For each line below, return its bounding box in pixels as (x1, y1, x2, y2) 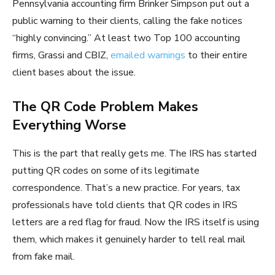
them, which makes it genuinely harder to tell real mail (12, 233, 246, 247)
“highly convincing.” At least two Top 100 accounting (12, 31, 240, 45)
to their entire (185, 48, 247, 63)
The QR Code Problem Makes (12, 98, 198, 117)
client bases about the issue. (12, 66, 136, 80)
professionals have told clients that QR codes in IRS (12, 198, 238, 212)
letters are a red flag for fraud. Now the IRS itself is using (12, 215, 259, 230)
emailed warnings (110, 48, 185, 63)
